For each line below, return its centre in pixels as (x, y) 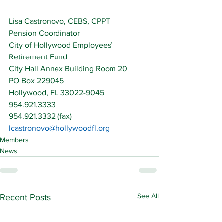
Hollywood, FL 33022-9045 (56, 92)
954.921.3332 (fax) (40, 116)
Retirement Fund (38, 57)
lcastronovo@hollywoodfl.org (59, 128)
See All (148, 196)
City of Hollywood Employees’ (62, 45)
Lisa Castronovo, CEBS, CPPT (59, 21)
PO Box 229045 (36, 81)
